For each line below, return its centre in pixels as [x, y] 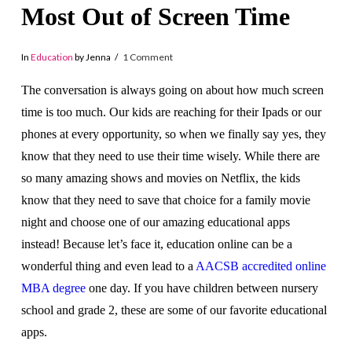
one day [106, 288]
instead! [42, 244]
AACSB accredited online [260, 266]
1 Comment [147, 57]
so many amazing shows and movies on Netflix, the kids [160, 178]
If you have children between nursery [225, 288]
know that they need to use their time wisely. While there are [170, 156]
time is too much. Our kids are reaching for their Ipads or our [171, 112]
